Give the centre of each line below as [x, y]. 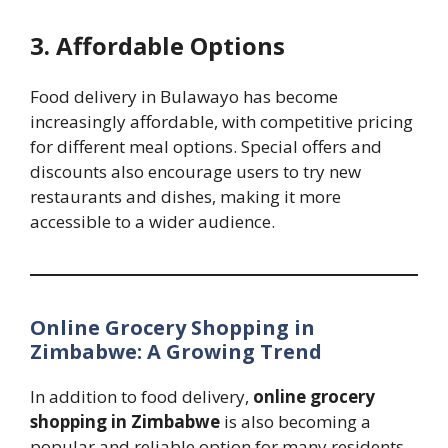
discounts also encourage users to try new [195, 172]
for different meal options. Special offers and [206, 147]
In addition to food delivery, [141, 397]
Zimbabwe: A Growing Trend [176, 352]
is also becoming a [295, 422]
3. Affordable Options [157, 46]
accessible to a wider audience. [152, 222]
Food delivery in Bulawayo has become [184, 97]
